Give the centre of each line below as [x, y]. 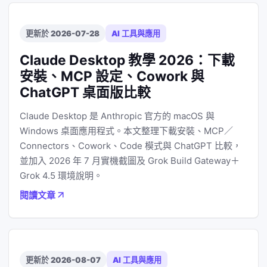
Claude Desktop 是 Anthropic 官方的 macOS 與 [117, 116]
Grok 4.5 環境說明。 [61, 176]
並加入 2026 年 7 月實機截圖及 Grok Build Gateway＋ [130, 161]
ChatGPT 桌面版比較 [85, 92]
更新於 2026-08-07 [63, 260]
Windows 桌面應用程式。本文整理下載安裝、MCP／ [126, 131]
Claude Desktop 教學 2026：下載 [127, 60]
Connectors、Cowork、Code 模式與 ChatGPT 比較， [131, 146]
